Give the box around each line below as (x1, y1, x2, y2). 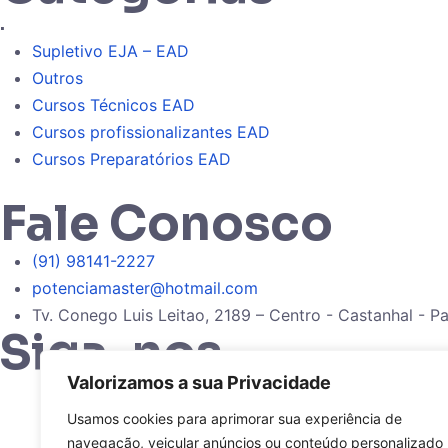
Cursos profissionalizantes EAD (32, 121, 270, 142)
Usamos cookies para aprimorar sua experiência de (67, 410, 402, 427)
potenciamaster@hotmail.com (32, 277, 258, 298)
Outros (32, 67, 83, 88)
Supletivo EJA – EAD (32, 40, 189, 61)
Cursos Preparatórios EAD (32, 148, 231, 169)
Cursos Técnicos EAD (32, 94, 195, 115)
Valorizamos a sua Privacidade (67, 372, 331, 393)
